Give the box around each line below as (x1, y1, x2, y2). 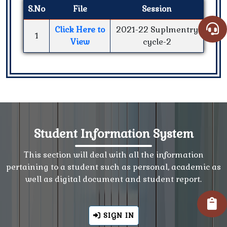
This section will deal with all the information (23, 149, 204, 161)
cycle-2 (142, 36, 171, 48)
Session (142, 4, 172, 15)
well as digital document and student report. (25, 174, 202, 185)
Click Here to (55, 24, 105, 35)
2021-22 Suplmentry (116, 24, 198, 35)
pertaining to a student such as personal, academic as (6, 162, 221, 173)
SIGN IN (125, 211, 134, 220)
